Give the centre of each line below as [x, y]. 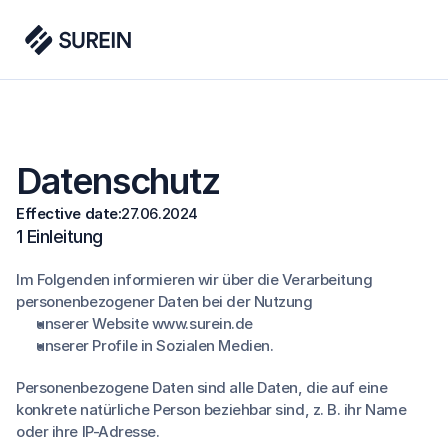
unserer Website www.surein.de [144, 323]
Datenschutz [118, 181]
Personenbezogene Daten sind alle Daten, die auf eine [202, 387]
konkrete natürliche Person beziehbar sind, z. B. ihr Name [211, 409]
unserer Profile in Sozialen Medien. [155, 345]
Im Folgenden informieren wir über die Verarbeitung [194, 279]
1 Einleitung [59, 236]
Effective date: [69, 213]
